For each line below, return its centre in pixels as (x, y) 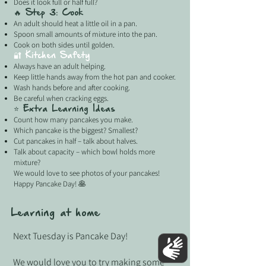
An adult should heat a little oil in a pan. (75, 23)
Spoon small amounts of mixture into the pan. (85, 34)
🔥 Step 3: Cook (48, 13)
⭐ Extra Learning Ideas (64, 109)
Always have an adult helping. (60, 66)
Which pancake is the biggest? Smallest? (76, 130)
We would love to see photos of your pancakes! (87, 173)
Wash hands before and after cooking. (72, 88)
